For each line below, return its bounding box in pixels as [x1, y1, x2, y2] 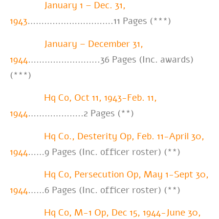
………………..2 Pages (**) [28, 107, 134, 120]
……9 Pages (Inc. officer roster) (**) [28, 145, 180, 158]
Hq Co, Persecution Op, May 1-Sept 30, [44, 168, 209, 181]
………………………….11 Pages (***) [27, 15, 171, 28]
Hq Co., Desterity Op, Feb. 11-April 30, [44, 130, 204, 143]
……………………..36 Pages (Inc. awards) [28, 53, 194, 66]
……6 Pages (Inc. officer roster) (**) [28, 184, 180, 197]
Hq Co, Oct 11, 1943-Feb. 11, [44, 91, 157, 105]
